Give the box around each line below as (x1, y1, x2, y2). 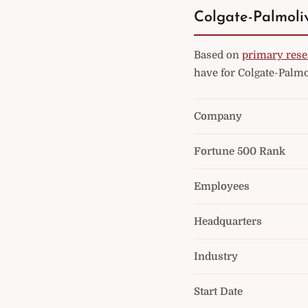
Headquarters (194, 215, 262, 228)
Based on (194, 49, 242, 61)
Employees (194, 180, 250, 192)
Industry (194, 250, 238, 263)
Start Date (194, 285, 243, 298)
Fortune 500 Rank (194, 145, 285, 157)
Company (194, 110, 242, 122)
